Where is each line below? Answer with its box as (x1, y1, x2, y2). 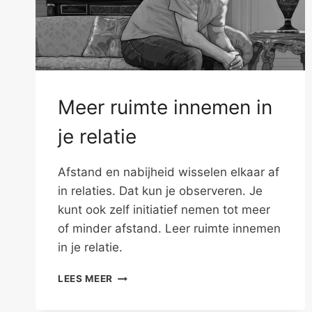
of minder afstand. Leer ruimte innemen (58, 221, 281, 236)
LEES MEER (58, 273, 114, 285)
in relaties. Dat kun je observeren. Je (58, 184, 263, 198)
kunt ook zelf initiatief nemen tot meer (58, 203, 270, 217)
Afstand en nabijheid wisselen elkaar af (58, 165, 279, 180)
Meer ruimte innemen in (58, 95, 272, 120)
